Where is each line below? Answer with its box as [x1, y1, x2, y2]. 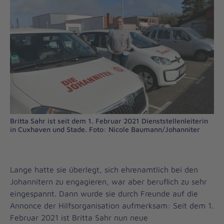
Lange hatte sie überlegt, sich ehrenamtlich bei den [10, 165, 198, 174]
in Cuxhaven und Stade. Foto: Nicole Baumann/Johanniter [10, 125, 200, 133]
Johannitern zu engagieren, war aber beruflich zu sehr [10, 177, 207, 186]
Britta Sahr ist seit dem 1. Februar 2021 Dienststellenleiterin [10, 116, 208, 125]
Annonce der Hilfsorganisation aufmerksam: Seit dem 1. [10, 201, 213, 210]
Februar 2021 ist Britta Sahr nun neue [10, 213, 148, 222]
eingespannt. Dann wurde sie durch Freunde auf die [10, 189, 198, 198]
